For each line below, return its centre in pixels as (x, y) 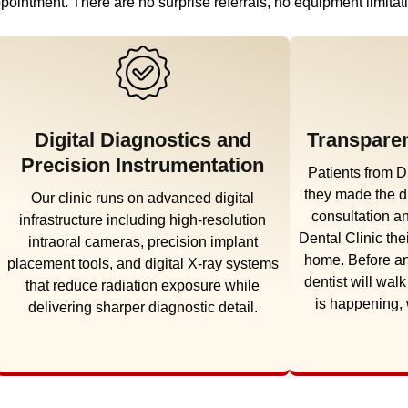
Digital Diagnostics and (143, 139)
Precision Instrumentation (143, 165)
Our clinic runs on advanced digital (143, 198)
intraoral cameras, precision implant (143, 241)
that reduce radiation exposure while (143, 285)
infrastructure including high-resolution (143, 219)
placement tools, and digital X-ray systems (143, 263)
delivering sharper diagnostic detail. (143, 307)
